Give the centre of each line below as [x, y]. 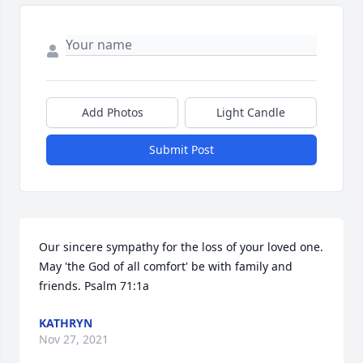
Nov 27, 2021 [74, 339]
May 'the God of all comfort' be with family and [166, 266]
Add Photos [112, 112]
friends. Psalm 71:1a [94, 286]
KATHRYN [66, 323]
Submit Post [181, 149]
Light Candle [251, 112]
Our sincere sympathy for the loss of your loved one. [181, 247]
